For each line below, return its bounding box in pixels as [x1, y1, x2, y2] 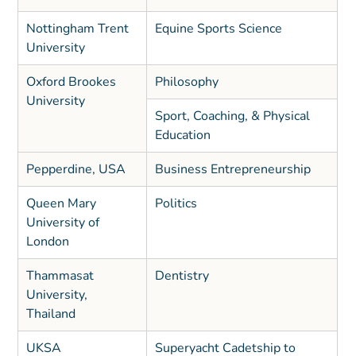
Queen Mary [25, 195, 96, 213]
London [25, 233, 69, 251]
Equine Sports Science [154, 20, 282, 38]
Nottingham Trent [25, 20, 129, 38]
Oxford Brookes [25, 73, 116, 91]
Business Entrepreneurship [154, 161, 314, 179]
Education [154, 126, 211, 145]
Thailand [25, 305, 75, 323]
